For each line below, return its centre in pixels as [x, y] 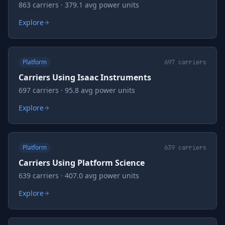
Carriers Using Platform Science [82, 163]
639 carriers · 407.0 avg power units [79, 176]
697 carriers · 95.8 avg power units [77, 90]
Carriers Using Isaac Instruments [85, 77]
